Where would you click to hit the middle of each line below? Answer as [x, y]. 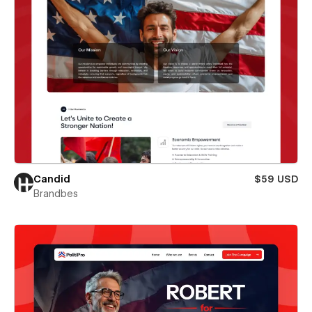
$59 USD [276, 179]
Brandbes [56, 194]
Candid [52, 179]
